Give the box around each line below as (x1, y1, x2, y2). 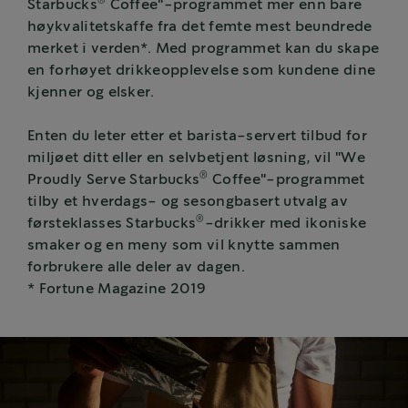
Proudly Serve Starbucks (27, 172, 200, 187)
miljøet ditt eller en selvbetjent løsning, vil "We (27, 150, 366, 165)
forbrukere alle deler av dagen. (27, 260, 245, 274)
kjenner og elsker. (27, 85, 155, 99)
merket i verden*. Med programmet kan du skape (27, 41, 380, 56)
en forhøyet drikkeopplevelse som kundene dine (27, 63, 376, 77)
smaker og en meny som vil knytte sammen (27, 238, 341, 252)
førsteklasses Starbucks (27, 216, 197, 230)
